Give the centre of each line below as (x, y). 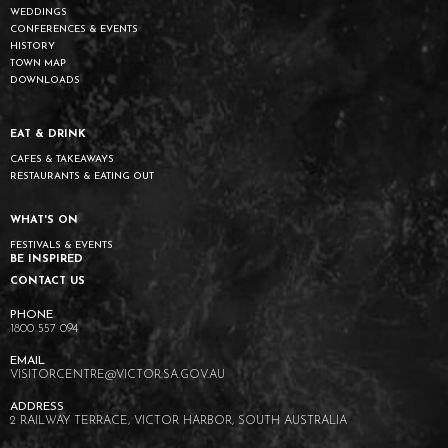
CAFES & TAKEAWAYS (62, 159)
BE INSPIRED (46, 259)
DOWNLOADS (45, 80)
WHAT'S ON (44, 220)
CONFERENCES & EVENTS (74, 29)
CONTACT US (47, 281)
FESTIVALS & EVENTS (61, 245)
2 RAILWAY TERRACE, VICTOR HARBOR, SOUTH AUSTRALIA (178, 420)
